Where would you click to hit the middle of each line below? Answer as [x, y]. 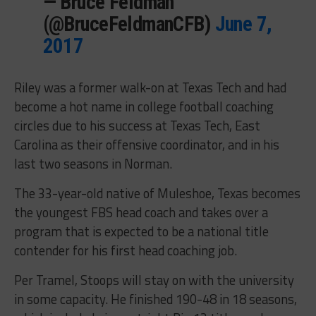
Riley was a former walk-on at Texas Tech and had [150, 87]
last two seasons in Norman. [93, 163]
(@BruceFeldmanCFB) [129, 24]
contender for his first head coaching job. [125, 250]
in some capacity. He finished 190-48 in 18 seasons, [155, 299]
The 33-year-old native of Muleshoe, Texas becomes [157, 193]
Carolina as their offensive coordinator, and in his [146, 144]
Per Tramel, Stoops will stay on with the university [154, 280]
